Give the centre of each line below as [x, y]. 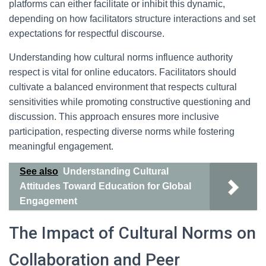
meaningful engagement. [61, 146]
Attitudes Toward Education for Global [105, 186]
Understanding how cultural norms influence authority [121, 57]
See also [39, 171]
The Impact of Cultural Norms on [132, 233]
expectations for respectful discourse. [87, 34]
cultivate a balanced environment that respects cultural [123, 87]
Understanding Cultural [116, 171]
